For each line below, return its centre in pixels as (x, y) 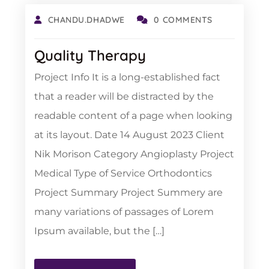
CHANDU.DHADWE (86, 20)
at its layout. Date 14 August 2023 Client (129, 135)
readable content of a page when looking (133, 116)
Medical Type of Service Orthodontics (123, 173)
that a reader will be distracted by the (124, 96)
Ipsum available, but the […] (99, 231)
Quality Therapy (90, 55)
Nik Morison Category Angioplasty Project (134, 154)
